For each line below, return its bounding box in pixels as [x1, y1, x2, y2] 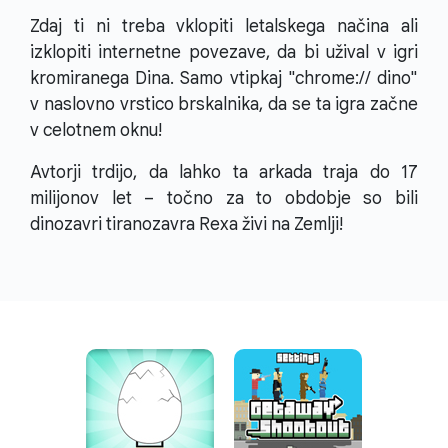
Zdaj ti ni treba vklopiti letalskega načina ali [30, 14, 418, 37]
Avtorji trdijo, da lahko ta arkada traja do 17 [30, 160, 418, 183]
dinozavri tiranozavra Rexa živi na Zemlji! [30, 212, 343, 235]
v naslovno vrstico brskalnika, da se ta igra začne [30, 92, 418, 115]
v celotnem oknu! [30, 118, 162, 141]
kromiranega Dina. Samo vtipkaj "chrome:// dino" [30, 66, 418, 89]
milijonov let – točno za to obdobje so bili [30, 186, 418, 209]
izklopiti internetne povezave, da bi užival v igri [30, 40, 418, 63]
